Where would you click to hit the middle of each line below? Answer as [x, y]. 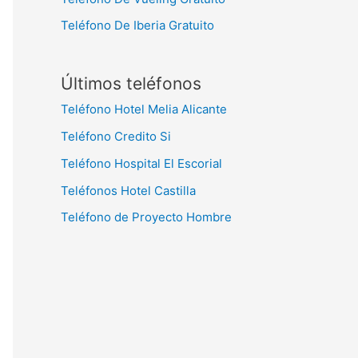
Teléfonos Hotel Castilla [128, 190]
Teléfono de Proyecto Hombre [146, 217]
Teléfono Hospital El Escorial [141, 163]
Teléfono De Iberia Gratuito [137, 26]
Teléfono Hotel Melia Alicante [144, 109]
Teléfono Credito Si [116, 136]
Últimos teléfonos [131, 84]
